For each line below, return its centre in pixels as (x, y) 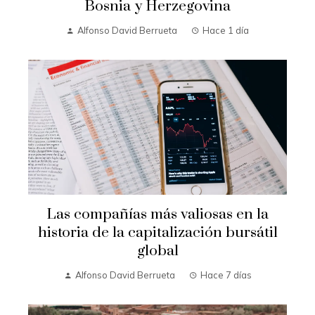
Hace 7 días (226, 275)
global (157, 251)
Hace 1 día (226, 31)
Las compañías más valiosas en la (157, 215)
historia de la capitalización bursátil (157, 233)
